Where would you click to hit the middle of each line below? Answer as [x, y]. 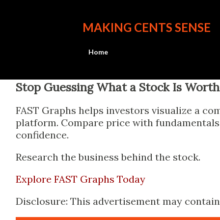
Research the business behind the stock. [108, 157]
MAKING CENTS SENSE [147, 27]
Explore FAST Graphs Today [81, 179]
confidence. [42, 135]
